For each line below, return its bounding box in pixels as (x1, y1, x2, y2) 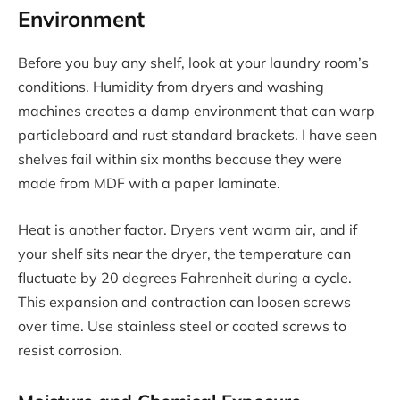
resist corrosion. (18, 340, 122, 359)
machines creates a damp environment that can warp (18, 102, 375, 121)
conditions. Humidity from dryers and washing (18, 78, 324, 96)
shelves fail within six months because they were (18, 150, 342, 169)
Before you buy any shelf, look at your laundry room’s (18, 54, 369, 72)
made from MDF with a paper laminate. (18, 174, 280, 193)
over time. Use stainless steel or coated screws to (18, 316, 346, 335)
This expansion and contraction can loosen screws (18, 292, 351, 311)
